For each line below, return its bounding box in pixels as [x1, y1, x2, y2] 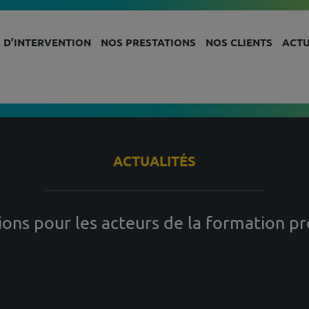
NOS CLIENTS [206, 35, 272, 50]
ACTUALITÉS [113, 152, 196, 170]
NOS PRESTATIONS [101, 35, 196, 50]
